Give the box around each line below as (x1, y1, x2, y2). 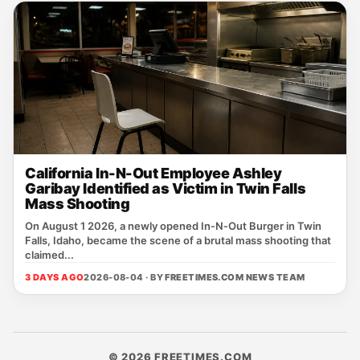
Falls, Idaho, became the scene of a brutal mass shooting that (25, 234, 331, 247)
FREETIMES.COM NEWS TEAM (165, 272, 305, 283)
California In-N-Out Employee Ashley (25, 165, 282, 182)
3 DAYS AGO (25, 272, 84, 283)
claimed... (25, 248, 74, 261)
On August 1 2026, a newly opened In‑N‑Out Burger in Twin (25, 219, 321, 232)
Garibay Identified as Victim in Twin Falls (25, 180, 306, 197)
